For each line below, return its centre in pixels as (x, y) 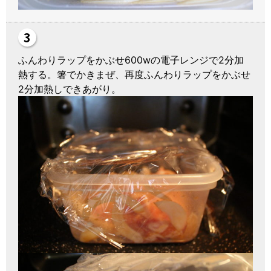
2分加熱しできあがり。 (70, 89)
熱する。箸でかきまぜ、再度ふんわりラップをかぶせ (134, 75)
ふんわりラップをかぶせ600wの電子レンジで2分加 (131, 60)
